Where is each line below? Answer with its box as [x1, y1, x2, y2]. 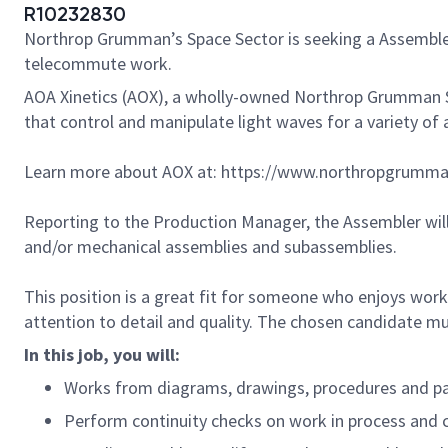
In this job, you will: [24, 343, 180, 366]
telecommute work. [24, 52, 172, 75]
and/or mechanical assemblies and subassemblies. [24, 235, 397, 258]
